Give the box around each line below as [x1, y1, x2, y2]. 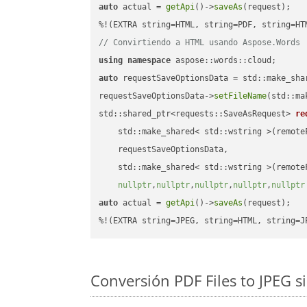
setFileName [214, 91, 267, 101]
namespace [127, 56, 171, 66]
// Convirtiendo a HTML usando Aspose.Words [99, 38, 301, 48]
